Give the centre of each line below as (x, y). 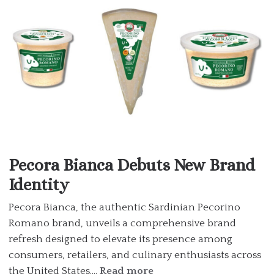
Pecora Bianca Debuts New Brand (132, 165)
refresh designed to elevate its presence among (120, 239)
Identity (39, 184)
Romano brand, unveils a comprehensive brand (122, 223)
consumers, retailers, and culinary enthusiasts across (135, 255)
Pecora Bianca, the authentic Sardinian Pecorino (124, 207)
